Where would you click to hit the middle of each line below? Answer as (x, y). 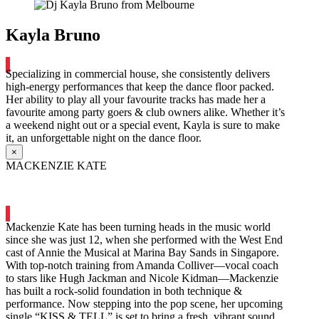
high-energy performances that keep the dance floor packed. (140, 87)
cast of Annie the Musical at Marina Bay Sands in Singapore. (142, 253)
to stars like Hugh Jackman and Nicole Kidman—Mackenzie (142, 278)
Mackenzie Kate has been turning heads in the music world (138, 227)
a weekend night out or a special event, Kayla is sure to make (143, 125)
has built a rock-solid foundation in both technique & (124, 291)
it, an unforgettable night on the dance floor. (104, 138)
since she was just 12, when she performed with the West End (144, 240)
